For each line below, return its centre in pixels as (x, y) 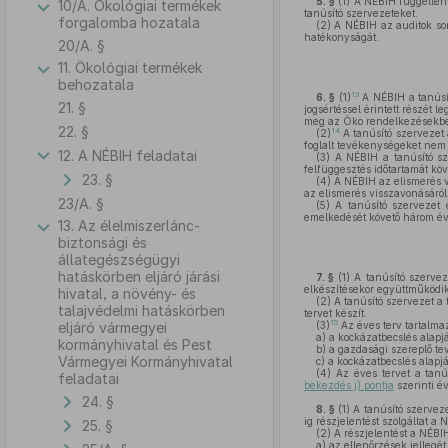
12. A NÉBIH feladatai (127, 155)
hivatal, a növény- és (127, 293)
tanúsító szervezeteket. (360, 13)
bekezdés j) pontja (348, 385)
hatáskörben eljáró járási (139, 276)
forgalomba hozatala (129, 22)
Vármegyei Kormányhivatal (145, 361)
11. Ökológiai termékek (130, 67)
